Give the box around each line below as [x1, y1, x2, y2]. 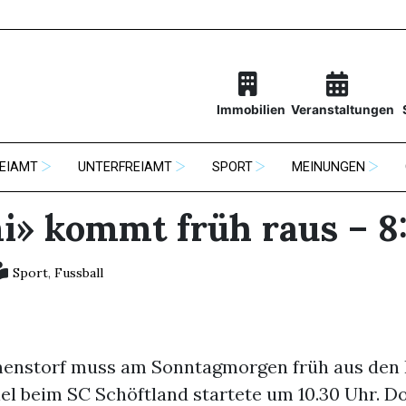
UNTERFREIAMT [78, 159, 172, 175]
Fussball [53, 265, 103, 281]
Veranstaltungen [290, 102, 394, 118]
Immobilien [216, 102, 285, 118]
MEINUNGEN [292, 159, 366, 175]
